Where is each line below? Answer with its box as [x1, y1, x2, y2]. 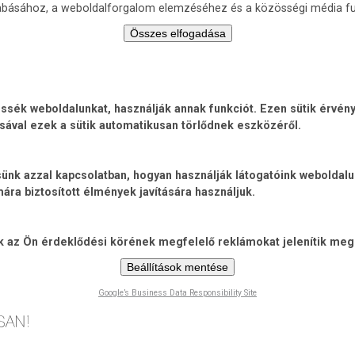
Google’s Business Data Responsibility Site [98, 288, 257, 298]
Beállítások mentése [127, 261, 228, 273]
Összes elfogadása [129, 27, 226, 40]
